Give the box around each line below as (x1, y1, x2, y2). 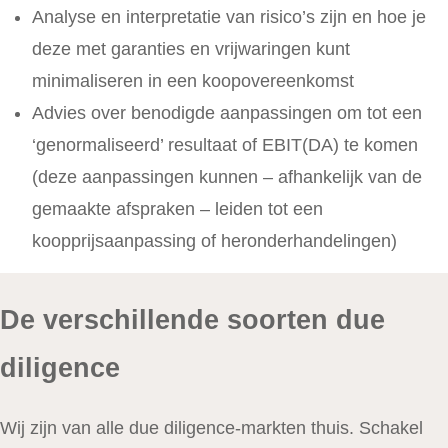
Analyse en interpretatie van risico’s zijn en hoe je (32, 7, 426, 28)
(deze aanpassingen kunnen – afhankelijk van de (32, 167, 422, 188)
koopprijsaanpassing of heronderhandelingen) (32, 231, 397, 252)
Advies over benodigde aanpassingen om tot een (32, 103, 422, 124)
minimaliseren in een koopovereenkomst (32, 71, 354, 92)
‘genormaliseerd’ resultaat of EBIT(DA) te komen (32, 135, 418, 156)
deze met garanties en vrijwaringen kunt (32, 39, 350, 60)
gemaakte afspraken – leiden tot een (32, 199, 323, 220)
